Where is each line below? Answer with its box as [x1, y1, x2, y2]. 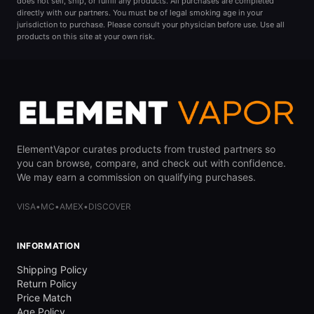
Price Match [17, 292, 71, 303]
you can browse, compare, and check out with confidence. [17, 157, 286, 169]
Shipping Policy [17, 264, 88, 275]
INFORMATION [17, 240, 81, 251]
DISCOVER [88, 201, 131, 212]
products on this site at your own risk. [17, 32, 155, 41]
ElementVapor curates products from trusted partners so [17, 143, 275, 155]
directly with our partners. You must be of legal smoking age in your [17, 8, 263, 18]
